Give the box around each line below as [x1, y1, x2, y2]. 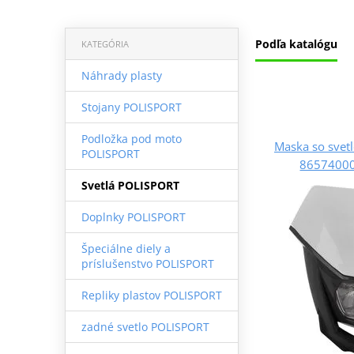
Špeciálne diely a [81, 240, 171, 256]
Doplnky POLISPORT [81, 209, 186, 224]
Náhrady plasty [81, 67, 162, 83]
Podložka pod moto [81, 130, 182, 146]
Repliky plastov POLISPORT [81, 287, 222, 303]
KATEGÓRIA [81, 37, 129, 50]
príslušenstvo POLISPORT [81, 255, 214, 271]
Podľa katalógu [255, 36, 337, 51]
